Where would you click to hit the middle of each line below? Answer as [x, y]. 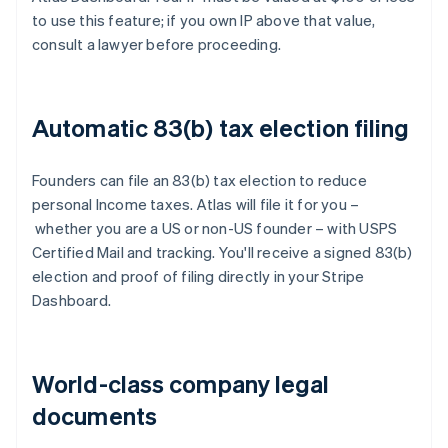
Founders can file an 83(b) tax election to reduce [199, 180]
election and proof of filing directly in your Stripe [198, 276]
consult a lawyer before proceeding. [156, 44]
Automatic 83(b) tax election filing [221, 128]
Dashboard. [71, 300]
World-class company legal [181, 384]
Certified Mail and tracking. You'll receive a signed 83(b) [222, 252]
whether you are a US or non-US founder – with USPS [215, 228]
